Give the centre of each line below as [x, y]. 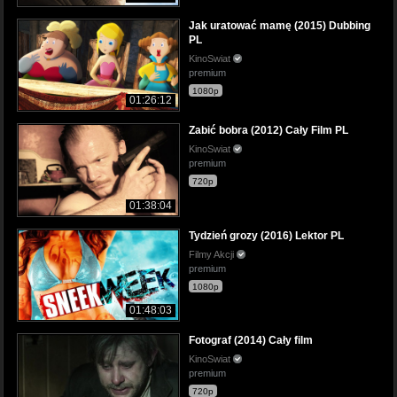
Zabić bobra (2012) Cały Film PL [269, 131]
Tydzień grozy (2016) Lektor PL [266, 235]
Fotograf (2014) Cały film [251, 340]
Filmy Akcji [213, 254]
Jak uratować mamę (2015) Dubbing [280, 26]
